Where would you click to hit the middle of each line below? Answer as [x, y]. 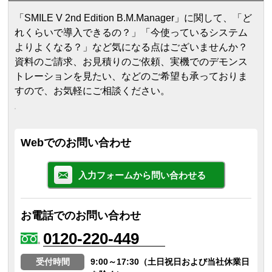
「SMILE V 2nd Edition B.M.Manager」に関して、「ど [134, 18]
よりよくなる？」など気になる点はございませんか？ [131, 47]
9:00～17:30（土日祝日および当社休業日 [170, 262]
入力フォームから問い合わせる [142, 175]
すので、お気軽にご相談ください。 [93, 91]
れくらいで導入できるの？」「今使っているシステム [131, 33]
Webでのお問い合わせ [76, 143]
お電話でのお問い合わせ [81, 216]
